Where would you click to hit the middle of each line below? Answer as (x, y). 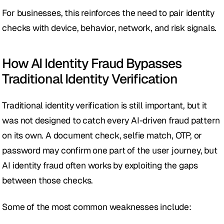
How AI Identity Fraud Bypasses (92, 63)
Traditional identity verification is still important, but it (104, 105)
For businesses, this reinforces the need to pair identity (108, 13)
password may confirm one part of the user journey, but (110, 150)
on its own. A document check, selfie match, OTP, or (102, 135)
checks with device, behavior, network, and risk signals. (109, 28)
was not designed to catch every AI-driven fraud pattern (111, 120)
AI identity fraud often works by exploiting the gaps (100, 165)
